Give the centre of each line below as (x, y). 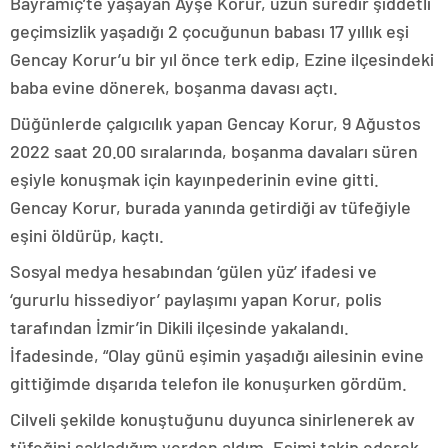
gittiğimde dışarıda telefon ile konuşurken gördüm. (210, 383)
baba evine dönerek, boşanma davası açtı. (174, 87)
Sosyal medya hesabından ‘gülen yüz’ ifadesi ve (193, 271)
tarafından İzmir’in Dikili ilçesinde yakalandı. (179, 327)
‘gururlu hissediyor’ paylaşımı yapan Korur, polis (196, 299)
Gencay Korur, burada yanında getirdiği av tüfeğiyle (210, 207)
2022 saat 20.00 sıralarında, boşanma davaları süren (214, 151)
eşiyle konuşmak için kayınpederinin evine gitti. (194, 179)
